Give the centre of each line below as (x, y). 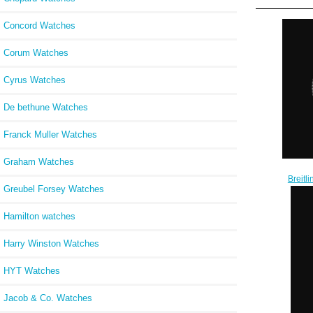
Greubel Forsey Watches (54, 189)
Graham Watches (39, 161)
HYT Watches (32, 270)
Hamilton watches (39, 216)
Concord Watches (39, 25)
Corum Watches (36, 52)
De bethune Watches (46, 107)
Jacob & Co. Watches (48, 298)
